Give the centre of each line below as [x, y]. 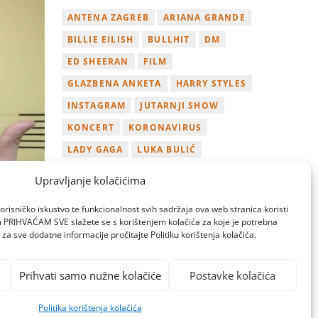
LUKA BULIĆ [167, 149]
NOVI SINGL [97, 193]
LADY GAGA [95, 149]
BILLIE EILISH [100, 39]
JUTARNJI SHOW [179, 105]
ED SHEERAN [98, 61]
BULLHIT [169, 39]
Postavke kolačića [233, 275]
